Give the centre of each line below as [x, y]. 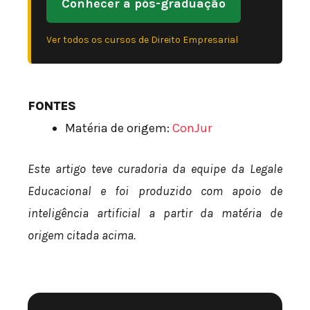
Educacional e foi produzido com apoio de [155, 191]
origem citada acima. [82, 235]
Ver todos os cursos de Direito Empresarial [142, 39]
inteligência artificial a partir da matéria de [155, 213]
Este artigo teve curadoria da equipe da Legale [155, 168]
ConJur [192, 128]
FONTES [52, 106]
